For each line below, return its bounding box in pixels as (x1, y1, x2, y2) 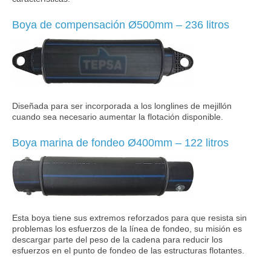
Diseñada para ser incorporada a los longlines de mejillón (12, 101, 232, 111)
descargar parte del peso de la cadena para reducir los (12, 235, 223, 245)
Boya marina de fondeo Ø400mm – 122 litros (12, 137, 229, 149)
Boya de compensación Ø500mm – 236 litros (12, 19, 229, 31)
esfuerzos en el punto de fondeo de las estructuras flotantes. (12, 246, 244, 256)
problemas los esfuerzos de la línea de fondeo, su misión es (12, 224, 242, 234)
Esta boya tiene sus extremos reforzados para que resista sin (12, 213, 247, 223)
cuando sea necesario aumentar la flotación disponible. (12, 112, 223, 122)
